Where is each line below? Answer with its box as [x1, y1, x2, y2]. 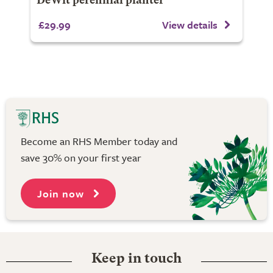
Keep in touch [91, 252, 182, 266]
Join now [37, 186, 87, 202]
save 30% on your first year [21, 150, 141, 166]
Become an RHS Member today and [21, 133, 177, 149]
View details [162, 17, 218, 33]
